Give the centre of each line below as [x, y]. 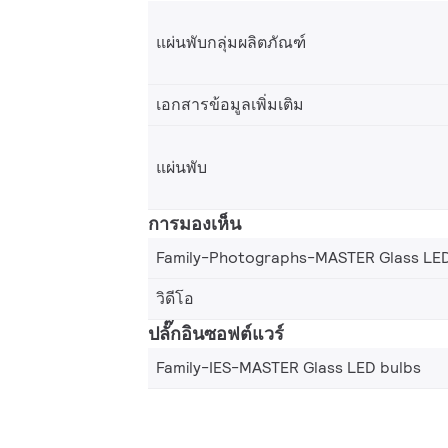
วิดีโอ [175, 298]
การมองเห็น [194, 223]
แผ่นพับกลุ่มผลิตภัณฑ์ [231, 42]
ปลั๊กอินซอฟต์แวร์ [216, 333]
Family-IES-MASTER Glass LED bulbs [288, 367]
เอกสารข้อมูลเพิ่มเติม [230, 104]
